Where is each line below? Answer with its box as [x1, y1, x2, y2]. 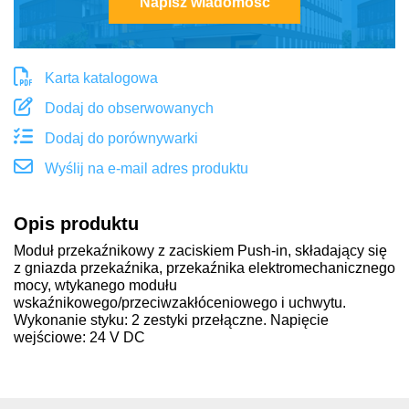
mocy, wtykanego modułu [14, 276, 177, 294]
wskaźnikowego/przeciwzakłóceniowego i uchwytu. [14, 293, 346, 311]
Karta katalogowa [41, 68, 158, 87]
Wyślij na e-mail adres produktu [41, 159, 248, 177]
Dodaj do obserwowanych [41, 99, 214, 117]
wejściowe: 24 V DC [14, 328, 145, 346]
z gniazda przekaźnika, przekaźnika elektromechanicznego [14, 258, 395, 277]
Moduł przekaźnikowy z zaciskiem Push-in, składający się [14, 241, 387, 259]
